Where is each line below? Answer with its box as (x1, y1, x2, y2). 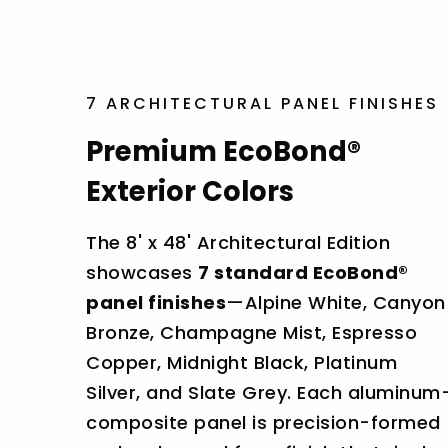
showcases (86, 259, 198, 285)
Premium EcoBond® (86, 131, 361, 171)
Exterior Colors (86, 171, 294, 211)
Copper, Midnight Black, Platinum (86, 349, 397, 375)
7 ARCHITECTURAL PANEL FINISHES (86, 91, 439, 115)
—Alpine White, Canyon (226, 289, 446, 315)
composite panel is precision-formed (86, 409, 441, 435)
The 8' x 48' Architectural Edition (86, 229, 390, 255)
